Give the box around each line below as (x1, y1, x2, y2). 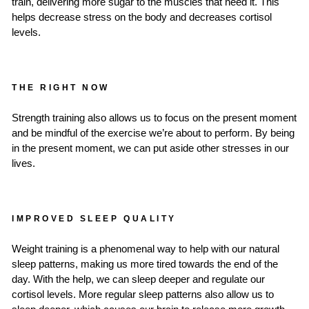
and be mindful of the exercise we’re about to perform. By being (12, 128, 295, 139)
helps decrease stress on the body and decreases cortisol (12, 12, 272, 23)
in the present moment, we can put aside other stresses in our (12, 143, 289, 154)
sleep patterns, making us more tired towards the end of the (12, 259, 278, 270)
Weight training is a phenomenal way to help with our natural (12, 243, 279, 255)
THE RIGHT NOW (12, 83, 110, 92)
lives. (12, 158, 35, 170)
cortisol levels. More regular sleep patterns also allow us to (12, 289, 274, 301)
